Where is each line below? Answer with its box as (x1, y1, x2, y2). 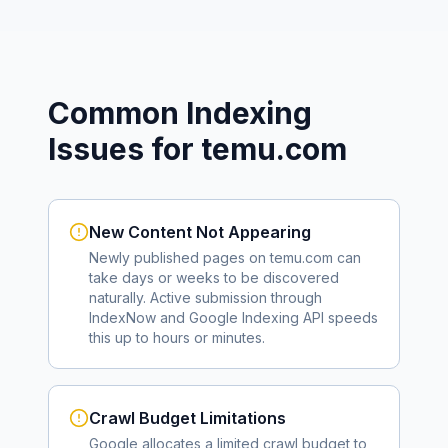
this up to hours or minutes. (89, 329, 265, 346)
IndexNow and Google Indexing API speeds (89, 309, 378, 326)
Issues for (48, 131, 201, 167)
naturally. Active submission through (89, 289, 322, 306)
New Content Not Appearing (89, 222, 311, 242)
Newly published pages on (89, 249, 270, 266)
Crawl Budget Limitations (89, 408, 286, 428)
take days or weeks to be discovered (89, 269, 339, 286)
